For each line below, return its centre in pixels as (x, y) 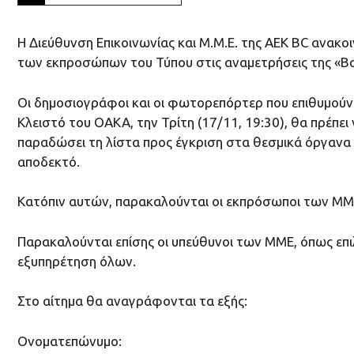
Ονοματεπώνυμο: (70, 341)
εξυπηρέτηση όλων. (77, 261)
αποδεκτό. (49, 161)
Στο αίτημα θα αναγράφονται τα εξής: (132, 301)
